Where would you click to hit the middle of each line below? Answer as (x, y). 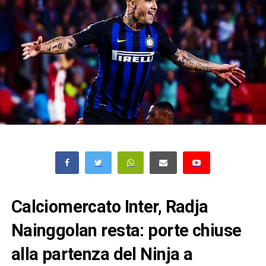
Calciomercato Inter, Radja (110, 207)
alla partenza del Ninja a (102, 254)
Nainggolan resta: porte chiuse (126, 231)
